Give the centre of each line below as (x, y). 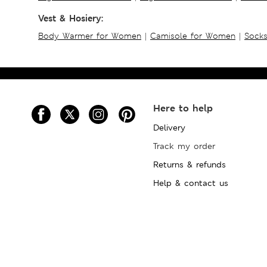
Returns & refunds (190, 164)
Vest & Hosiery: (71, 18)
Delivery (170, 127)
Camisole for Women (193, 35)
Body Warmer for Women (90, 35)
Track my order (184, 146)
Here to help (183, 108)
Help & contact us (191, 183)
